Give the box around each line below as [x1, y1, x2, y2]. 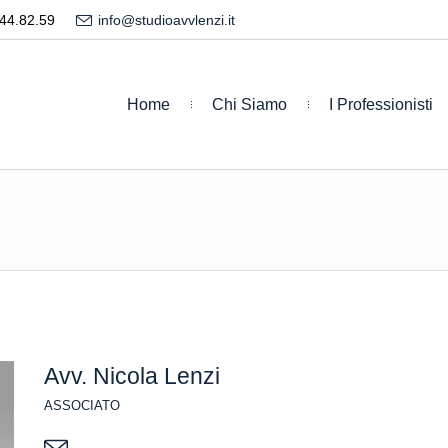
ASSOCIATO [44, 398, 120, 413]
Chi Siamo [212, 95, 287, 113]
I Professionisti [329, 95, 433, 113]
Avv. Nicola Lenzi [44, 363, 220, 389]
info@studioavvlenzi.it [98, 12, 236, 29]
